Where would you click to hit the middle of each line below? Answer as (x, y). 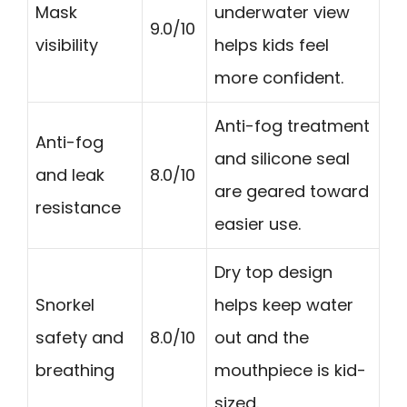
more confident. (279, 77)
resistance (78, 207)
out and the (262, 337)
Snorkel (65, 304)
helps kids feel (272, 45)
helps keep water (284, 304)
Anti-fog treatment (292, 125)
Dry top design (273, 272)
